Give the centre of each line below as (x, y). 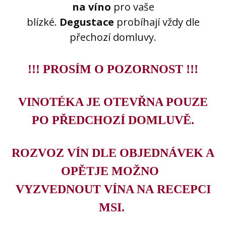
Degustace (88, 22)
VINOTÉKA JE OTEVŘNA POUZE (113, 102)
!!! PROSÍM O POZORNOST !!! (113, 69)
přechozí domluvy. (113, 37)
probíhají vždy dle (158, 22)
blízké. (43, 22)
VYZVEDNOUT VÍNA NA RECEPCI (113, 189)
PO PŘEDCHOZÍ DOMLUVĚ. (113, 120)
